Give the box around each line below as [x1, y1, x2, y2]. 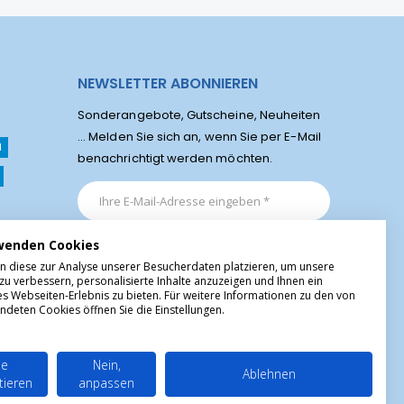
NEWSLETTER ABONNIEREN [78, 73, 258, 95]
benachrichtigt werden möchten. [78, 150, 272, 168]
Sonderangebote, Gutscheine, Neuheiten [78, 106, 321, 124]
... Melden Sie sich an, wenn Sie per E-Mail [78, 128, 321, 146]
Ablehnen [242, 365, 296, 382]
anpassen [78, 374, 134, 391]
